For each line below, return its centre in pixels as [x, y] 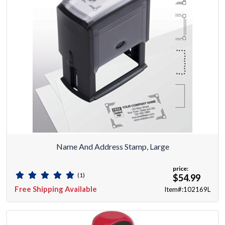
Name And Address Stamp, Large [113, 147]
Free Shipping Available [56, 189]
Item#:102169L [187, 190]
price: [181, 169]
